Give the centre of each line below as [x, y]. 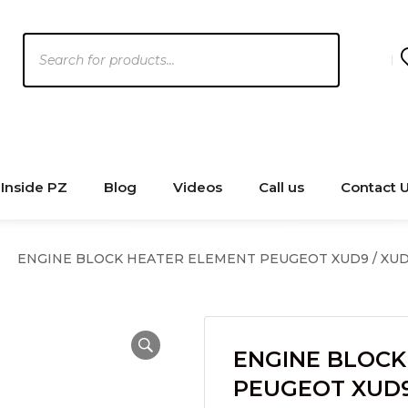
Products [56, 44]
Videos [198, 187]
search [46, 69]
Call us [281, 187]
